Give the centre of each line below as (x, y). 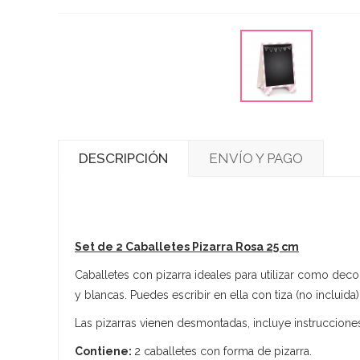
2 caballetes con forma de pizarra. (223, 351)
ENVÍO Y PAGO (256, 158)
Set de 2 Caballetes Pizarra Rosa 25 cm (187, 246)
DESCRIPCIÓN (123, 158)
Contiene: (104, 351)
